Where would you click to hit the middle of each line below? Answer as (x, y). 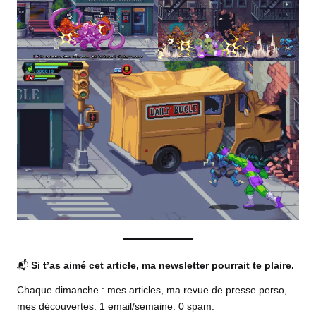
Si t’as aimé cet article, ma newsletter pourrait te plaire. (163, 266)
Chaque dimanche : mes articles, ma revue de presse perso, (152, 291)
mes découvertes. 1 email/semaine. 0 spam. (116, 307)
